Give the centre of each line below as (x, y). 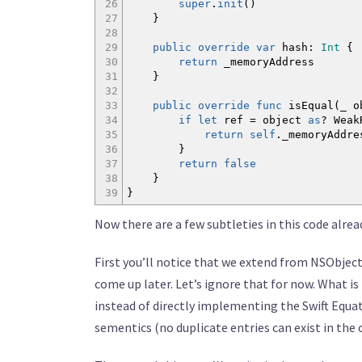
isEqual (308, 105)
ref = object (263, 120)
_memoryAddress (266, 62)
